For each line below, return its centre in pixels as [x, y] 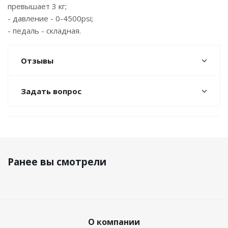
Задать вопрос [51, 91]
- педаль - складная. [44, 31]
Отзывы [37, 61]
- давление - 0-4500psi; [50, 18]
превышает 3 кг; [37, 6]
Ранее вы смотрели [57, 162]
